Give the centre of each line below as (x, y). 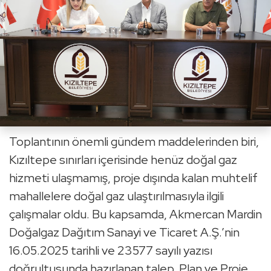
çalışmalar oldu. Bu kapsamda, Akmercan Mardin (135, 214)
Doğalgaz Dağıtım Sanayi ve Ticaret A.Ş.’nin (124, 233)
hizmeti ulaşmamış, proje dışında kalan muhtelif (133, 178)
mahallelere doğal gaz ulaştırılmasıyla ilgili (116, 196)
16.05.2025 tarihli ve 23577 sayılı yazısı (111, 251)
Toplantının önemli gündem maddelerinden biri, (134, 142)
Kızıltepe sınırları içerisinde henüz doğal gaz (123, 160)
